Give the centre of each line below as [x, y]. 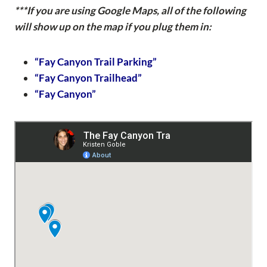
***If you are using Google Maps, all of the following [130, 11]
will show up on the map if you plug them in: [113, 27]
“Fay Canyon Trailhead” [88, 78]
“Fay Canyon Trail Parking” [96, 62]
